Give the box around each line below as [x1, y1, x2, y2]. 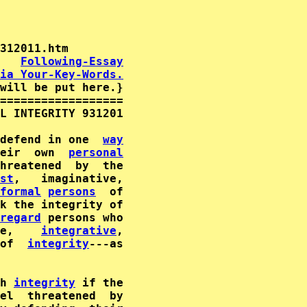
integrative [41, 224, 116, 237]
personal [69, 146, 123, 159]
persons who [41, 211, 123, 224]
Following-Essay [21, 55, 123, 68]
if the [75, 276, 123, 289]
